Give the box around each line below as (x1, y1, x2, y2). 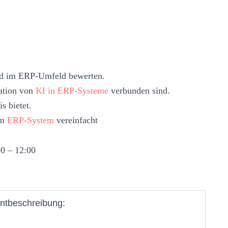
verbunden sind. (108, 85, 170, 96)
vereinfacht (54, 115, 98, 125)
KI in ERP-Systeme (36, 85, 108, 96)
